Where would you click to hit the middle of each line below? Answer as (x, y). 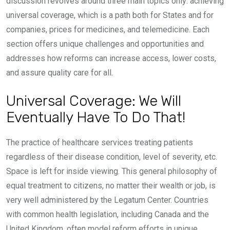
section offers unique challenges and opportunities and (105, 44)
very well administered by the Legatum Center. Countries (107, 200)
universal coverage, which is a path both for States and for (110, 15)
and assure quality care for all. (60, 73)
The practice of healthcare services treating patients (100, 143)
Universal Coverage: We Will (94, 101)
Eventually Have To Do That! (96, 117)
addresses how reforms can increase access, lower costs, (111, 59)
